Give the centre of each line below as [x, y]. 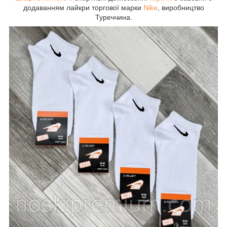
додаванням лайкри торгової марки [83, 7]
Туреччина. [113, 17]
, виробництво [181, 7]
